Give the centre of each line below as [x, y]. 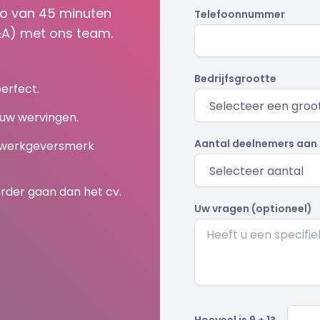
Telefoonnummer [240, 14]
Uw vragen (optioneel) [253, 209]
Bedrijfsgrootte [235, 79]
